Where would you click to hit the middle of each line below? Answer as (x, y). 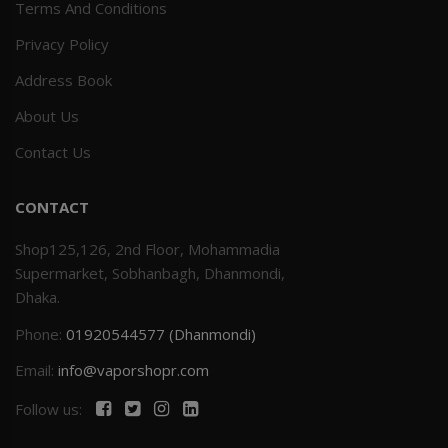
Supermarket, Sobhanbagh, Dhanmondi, (150, 273)
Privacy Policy (62, 44)
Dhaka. (37, 297)
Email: (36, 370)
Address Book (63, 80)
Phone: (40, 334)
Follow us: (50, 409)
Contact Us (53, 152)
